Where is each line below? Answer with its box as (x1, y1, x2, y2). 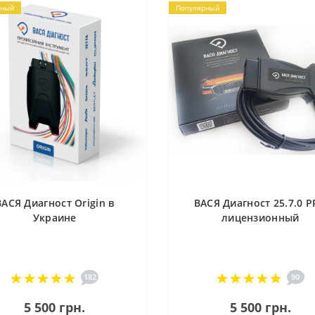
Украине (32, 211, 77, 225)
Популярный (175, 3, 219, 13)
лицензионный (221, 211, 300, 225)
